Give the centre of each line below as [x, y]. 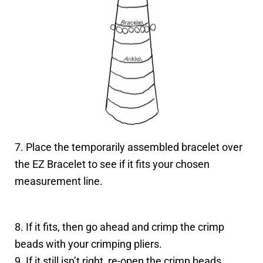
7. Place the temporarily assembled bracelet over [129, 147]
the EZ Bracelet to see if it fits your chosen [112, 164]
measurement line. [59, 181]
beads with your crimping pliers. [88, 244]
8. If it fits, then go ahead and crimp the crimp [119, 227]
